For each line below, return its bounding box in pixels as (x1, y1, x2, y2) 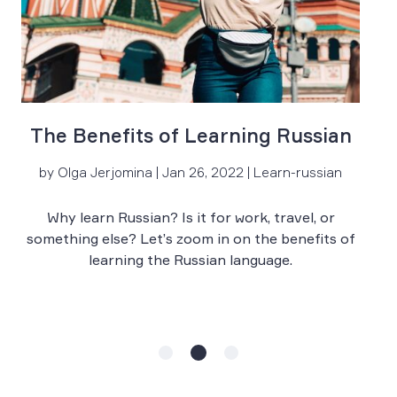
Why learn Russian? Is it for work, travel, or (46, 208, 335, 227)
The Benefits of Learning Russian (29, 123, 352, 148)
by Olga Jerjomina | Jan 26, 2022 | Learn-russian (39, 164, 342, 182)
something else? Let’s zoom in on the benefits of (26, 230, 355, 248)
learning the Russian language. (89, 251, 292, 269)
